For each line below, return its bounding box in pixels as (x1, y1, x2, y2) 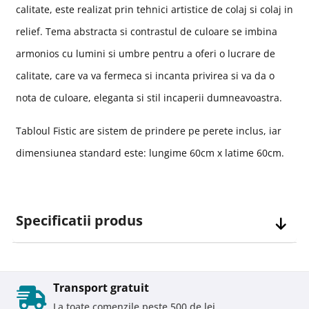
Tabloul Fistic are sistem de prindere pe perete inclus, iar (16, 123, 281, 137)
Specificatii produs (16, 210, 143, 230)
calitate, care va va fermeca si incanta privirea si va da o (16, 68, 275, 82)
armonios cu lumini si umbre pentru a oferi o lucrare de (16, 46, 275, 60)
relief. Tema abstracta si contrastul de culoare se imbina (16, 24, 277, 38)
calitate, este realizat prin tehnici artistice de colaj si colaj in (16, 2, 293, 16)
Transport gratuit (53, 279, 149, 295)
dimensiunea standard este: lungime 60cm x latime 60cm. (16, 146, 284, 159)
